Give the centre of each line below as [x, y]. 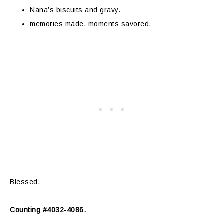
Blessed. [25, 182]
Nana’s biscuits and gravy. [75, 10]
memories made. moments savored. [91, 24]
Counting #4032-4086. [48, 210]
